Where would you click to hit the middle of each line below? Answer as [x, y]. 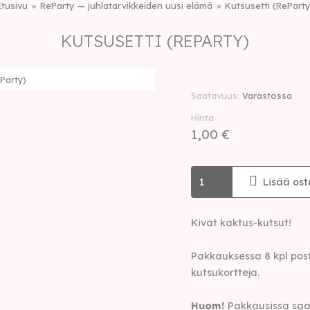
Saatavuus [214, 95]
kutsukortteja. [225, 273]
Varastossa [267, 95]
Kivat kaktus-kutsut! [241, 223]
